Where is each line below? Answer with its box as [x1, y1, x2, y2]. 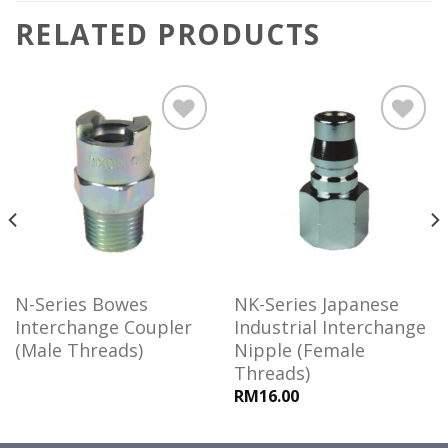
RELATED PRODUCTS [15, 15, 321, 54]
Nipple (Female [233, 337, 365, 362]
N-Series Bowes [14, 291, 148, 316]
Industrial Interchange [233, 314, 426, 339]
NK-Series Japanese [233, 291, 399, 316]
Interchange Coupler [14, 314, 192, 339]
